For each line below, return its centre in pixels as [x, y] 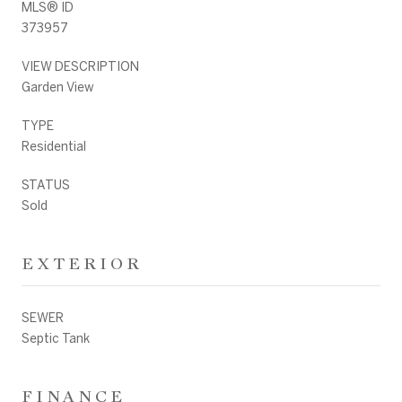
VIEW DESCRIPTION [80, 66]
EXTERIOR [82, 263]
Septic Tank [56, 338]
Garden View [58, 87]
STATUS [46, 184]
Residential [54, 146]
